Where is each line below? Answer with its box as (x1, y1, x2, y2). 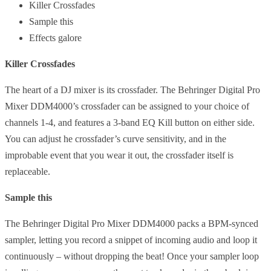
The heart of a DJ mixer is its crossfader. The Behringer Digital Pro (5, 84, 260, 95)
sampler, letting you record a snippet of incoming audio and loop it (5, 234, 257, 245)
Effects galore (29, 32, 82, 43)
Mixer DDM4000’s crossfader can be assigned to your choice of (5, 100, 249, 111)
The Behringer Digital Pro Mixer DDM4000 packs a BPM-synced (5, 218, 258, 229)
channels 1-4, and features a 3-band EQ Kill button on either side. (5, 117, 255, 128)
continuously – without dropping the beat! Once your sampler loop (5, 250, 259, 261)
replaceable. (5, 166, 50, 177)
